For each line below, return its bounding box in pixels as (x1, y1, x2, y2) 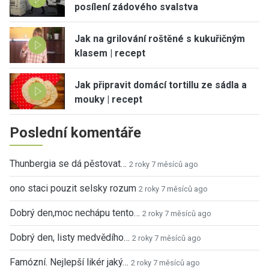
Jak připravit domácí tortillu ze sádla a (74, 79, 247, 91)
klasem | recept (74, 47, 145, 59)
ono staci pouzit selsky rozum (10, 182, 136, 194)
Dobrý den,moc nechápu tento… (10, 207, 140, 219)
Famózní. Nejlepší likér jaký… (10, 256, 128, 268)
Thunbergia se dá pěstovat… (10, 157, 127, 169)
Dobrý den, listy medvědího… (10, 231, 130, 243)
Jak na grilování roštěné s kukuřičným (74, 33, 245, 45)
